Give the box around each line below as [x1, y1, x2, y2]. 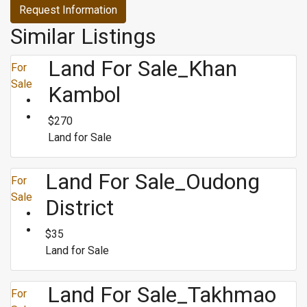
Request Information [19, 3, 117, 16]
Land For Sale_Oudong [45, 169, 260, 195]
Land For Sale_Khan [47, 56, 237, 82]
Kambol [47, 82, 121, 108]
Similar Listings [10, 23, 156, 49]
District [45, 195, 114, 221]
